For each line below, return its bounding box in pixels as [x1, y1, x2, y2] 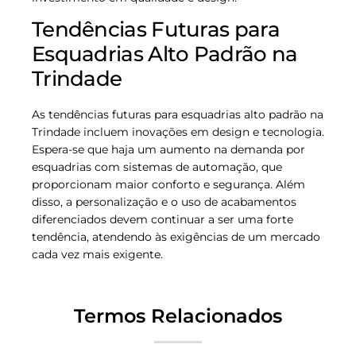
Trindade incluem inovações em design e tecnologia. [32, 124, 324, 139]
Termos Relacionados [74, 304, 282, 327]
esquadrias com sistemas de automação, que [32, 159, 282, 174]
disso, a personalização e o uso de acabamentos [32, 194, 296, 209]
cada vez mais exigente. [32, 246, 163, 261]
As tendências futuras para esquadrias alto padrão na [32, 106, 323, 122]
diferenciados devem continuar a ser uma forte [32, 211, 293, 226]
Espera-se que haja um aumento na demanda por [32, 141, 305, 157]
